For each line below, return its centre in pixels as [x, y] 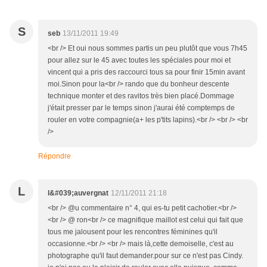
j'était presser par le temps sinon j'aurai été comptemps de [141, 108]
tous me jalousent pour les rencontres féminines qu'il [133, 232]
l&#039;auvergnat [78, 193]
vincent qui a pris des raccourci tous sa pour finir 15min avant [146, 72]
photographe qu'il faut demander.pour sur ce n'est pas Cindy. [145, 256]
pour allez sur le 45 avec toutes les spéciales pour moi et [139, 60]
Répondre [55, 156]
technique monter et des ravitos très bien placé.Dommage [141, 96]
